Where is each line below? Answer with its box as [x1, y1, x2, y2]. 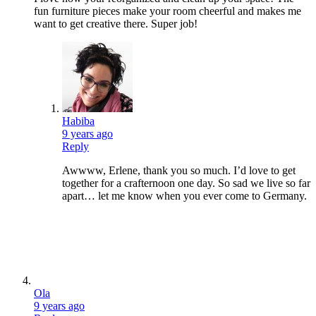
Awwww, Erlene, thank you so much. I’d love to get [62, 164, 296, 177]
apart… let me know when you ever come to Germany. [62, 190, 307, 202]
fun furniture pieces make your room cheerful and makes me [34, 5, 301, 18]
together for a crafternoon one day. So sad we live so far [62, 177, 310, 190]
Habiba [62, 115, 95, 128]
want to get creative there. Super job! [34, 18, 197, 30]
